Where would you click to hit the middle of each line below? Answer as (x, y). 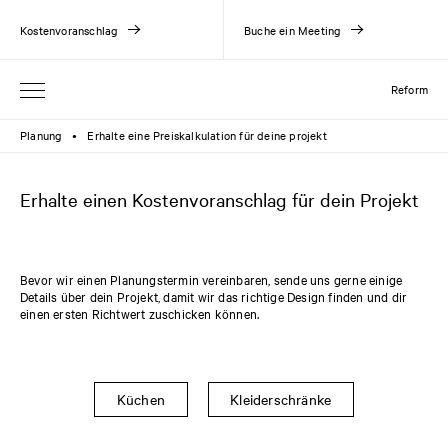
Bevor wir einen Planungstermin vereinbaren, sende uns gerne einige (211, 279)
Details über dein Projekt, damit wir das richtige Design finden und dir (214, 296)
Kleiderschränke (281, 398)
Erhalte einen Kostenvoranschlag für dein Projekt (219, 199)
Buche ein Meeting (293, 29)
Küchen (140, 398)
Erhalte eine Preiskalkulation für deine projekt (207, 135)
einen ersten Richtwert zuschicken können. (140, 313)
